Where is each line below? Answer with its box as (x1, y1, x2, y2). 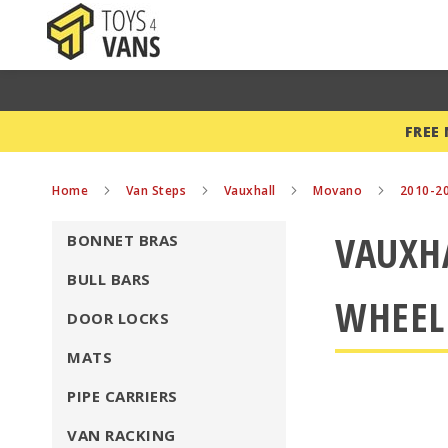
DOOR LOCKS (67, 308, 169, 328)
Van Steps (125, 182, 190, 199)
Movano (313, 182, 366, 199)
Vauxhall (223, 182, 279, 199)
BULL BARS (67, 269, 151, 289)
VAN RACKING (67, 425, 176, 445)
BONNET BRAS (67, 230, 179, 250)
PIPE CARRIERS (67, 386, 178, 406)
